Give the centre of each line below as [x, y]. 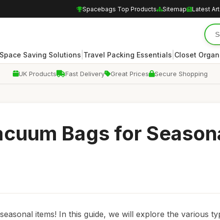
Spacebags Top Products [120, 9]
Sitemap [175, 9]
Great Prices [129, 74]
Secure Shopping [181, 74]
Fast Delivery [85, 74]
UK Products [37, 74]
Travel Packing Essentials [128, 55]
